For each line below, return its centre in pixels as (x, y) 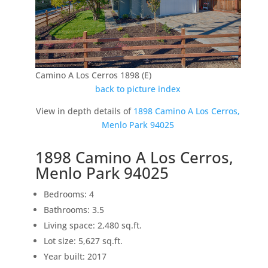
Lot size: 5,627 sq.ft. (83, 241)
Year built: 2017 (75, 257)
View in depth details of (85, 111)
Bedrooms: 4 (68, 194)
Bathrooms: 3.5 (74, 210)
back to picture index (138, 89)
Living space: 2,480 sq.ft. (92, 226)
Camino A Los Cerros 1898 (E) (93, 75)
